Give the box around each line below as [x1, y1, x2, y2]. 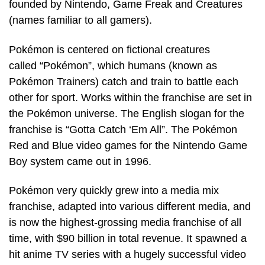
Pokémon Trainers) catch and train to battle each [9, 75, 238, 88]
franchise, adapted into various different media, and [9, 201, 251, 213]
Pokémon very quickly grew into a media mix [9, 185, 219, 197]
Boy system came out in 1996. [9, 155, 151, 167]
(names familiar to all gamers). [9, 14, 152, 27]
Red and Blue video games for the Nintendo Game [9, 139, 247, 151]
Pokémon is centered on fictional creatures [9, 43, 210, 56]
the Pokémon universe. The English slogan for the [9, 107, 244, 119]
